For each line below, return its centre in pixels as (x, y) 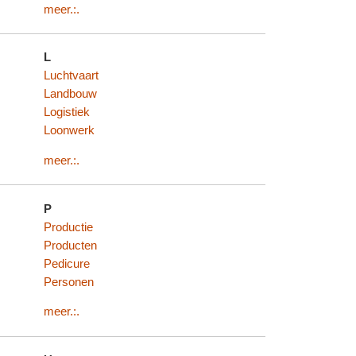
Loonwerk (70, 131)
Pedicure (67, 263)
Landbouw (71, 94)
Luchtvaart (72, 76)
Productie (69, 227)
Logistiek (67, 112)
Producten (71, 245)
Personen (69, 282)
